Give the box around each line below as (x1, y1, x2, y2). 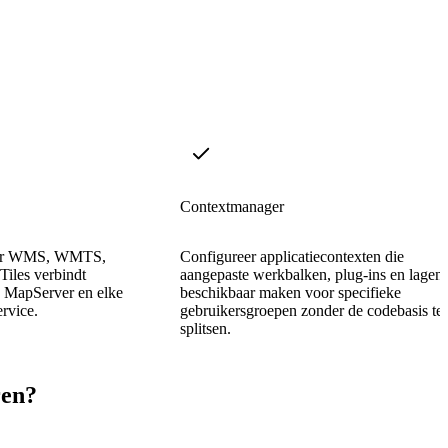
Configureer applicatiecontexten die (180, 247, 404, 265)
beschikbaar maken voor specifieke (180, 283, 401, 301)
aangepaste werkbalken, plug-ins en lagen (180, 265, 443, 283)
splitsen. (180, 319, 231, 337)
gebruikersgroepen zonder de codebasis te (180, 301, 443, 319)
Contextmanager (180, 197, 284, 215)
